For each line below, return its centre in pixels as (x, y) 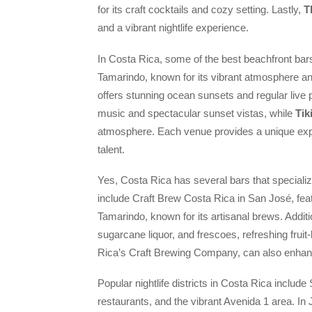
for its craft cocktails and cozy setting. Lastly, (201, 10)
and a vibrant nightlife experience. (173, 28)
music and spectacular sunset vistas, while (196, 113)
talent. (111, 149)
